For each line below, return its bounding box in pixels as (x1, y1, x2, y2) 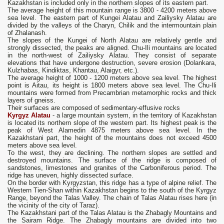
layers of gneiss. (7, 96, 55, 104)
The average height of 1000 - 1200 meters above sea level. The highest (7, 74, 216, 82)
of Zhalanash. (7, 29, 47, 37)
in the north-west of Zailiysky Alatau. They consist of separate (7, 51, 216, 59)
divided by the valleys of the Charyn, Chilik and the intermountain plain (7, 21, 216, 29)
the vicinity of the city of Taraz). (7, 201, 99, 209)
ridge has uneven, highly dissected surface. (7, 171, 133, 179)
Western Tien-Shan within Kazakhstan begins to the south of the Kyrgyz (7, 186, 216, 194)
